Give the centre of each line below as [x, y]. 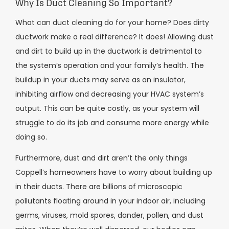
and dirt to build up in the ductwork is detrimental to [109, 51]
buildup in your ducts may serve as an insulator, [100, 80]
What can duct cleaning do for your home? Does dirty [112, 23]
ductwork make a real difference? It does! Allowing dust [114, 37]
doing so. [31, 137]
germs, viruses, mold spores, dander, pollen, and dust [109, 215]
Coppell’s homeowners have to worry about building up [114, 172]
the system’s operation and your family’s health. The [110, 66]
